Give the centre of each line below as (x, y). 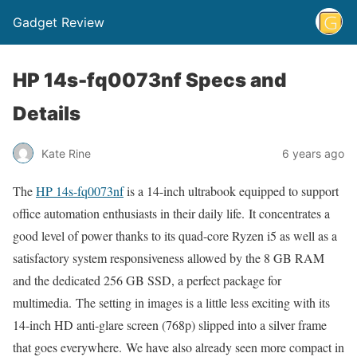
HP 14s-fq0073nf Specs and (149, 80)
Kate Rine (66, 153)
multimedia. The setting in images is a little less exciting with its (171, 302)
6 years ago (313, 153)
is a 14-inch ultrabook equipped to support (231, 191)
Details (47, 114)
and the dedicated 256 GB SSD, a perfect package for (147, 280)
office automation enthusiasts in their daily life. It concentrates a (171, 213)
